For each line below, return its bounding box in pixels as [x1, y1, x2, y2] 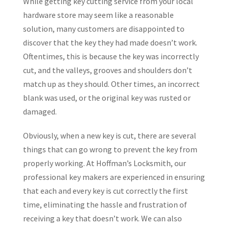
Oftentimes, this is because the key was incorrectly [22, 51, 199, 62]
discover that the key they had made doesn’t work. [22, 37, 197, 48]
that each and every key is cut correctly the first [22, 186, 188, 196]
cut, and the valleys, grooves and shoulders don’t [22, 65, 192, 76]
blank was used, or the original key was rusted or [22, 93, 191, 103]
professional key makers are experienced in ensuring [22, 172, 205, 182]
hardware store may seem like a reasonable [22, 10, 174, 20]
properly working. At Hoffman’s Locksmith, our [22, 158, 186, 169]
